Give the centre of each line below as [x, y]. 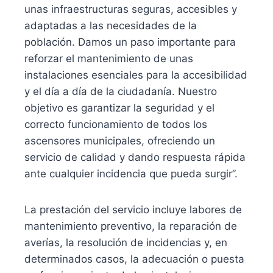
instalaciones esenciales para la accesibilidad [136, 75]
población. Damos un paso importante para [130, 42]
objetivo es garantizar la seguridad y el [119, 108]
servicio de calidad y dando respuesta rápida [135, 157]
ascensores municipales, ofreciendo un [120, 140]
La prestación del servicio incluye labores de [133, 209]
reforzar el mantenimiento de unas [109, 58]
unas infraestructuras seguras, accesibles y [131, 9]
